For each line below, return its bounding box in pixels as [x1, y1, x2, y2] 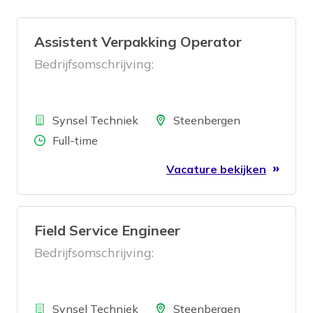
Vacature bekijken [166, 162, 266, 176]
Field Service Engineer [34, 221, 180, 239]
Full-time [52, 133, 98, 147]
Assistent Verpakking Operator [34, 33, 242, 50]
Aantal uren [17, 133, 84, 147]
